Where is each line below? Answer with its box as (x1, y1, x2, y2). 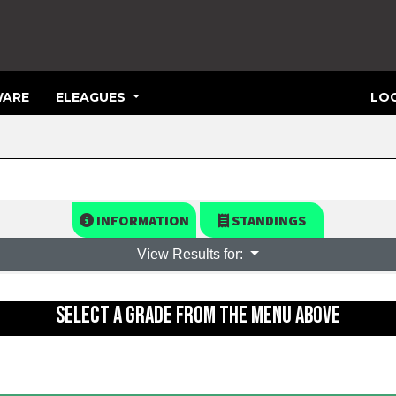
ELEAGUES (56, 88, 129, 105)
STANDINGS (228, 211, 306, 229)
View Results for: (137, 247, 247, 262)
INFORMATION (94, 211, 189, 229)
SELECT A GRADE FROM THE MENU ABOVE (56, 302, 340, 330)
